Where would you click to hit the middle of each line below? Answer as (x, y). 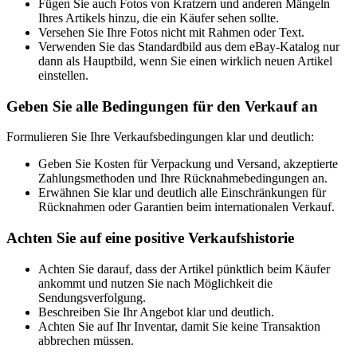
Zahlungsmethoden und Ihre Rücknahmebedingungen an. (183, 178)
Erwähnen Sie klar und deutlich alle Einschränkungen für (182, 193)
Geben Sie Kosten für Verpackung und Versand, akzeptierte (188, 164)
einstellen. (63, 75)
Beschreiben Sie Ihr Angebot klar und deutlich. (156, 312)
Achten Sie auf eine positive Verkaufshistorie (150, 238)
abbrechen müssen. (88, 340)
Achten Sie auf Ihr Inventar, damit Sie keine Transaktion (179, 326)
